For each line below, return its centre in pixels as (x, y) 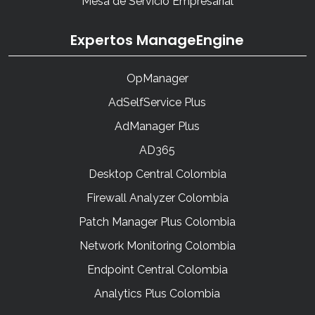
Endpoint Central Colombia (157, 270)
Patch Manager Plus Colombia (157, 222)
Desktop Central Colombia (157, 174)
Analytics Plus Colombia (157, 294)
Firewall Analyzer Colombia (157, 198)
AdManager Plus (157, 127)
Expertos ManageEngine (157, 40)
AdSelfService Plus (157, 103)
